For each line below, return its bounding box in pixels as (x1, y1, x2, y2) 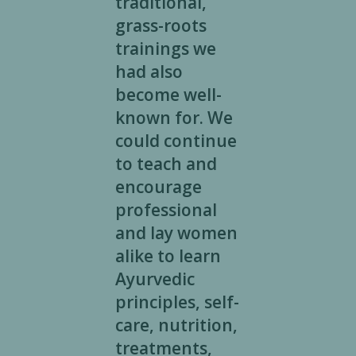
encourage (114, 176, 202, 199)
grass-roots (114, 14, 207, 37)
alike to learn (114, 245, 221, 268)
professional (114, 199, 217, 222)
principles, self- (114, 291, 239, 314)
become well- (114, 83, 222, 106)
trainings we (114, 37, 216, 60)
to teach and (114, 153, 217, 176)
